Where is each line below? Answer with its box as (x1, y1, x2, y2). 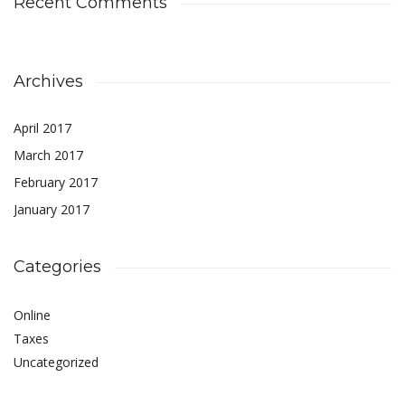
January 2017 (14, 201, 89, 219)
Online (14, 306, 51, 325)
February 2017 (14, 174, 98, 192)
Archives (14, 71, 83, 92)
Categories (14, 257, 101, 278)
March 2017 (14, 146, 83, 165)
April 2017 (14, 119, 71, 137)
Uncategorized (14, 353, 99, 372)
